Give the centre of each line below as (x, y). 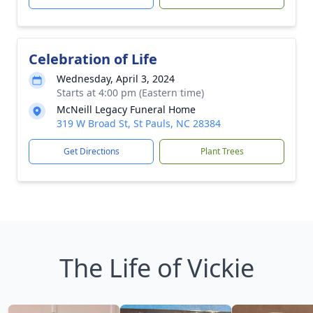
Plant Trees (222, 151)
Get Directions (91, 151)
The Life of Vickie (156, 268)
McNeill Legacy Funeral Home (126, 109)
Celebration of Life (93, 59)
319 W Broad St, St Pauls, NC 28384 (139, 123)
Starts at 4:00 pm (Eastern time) (130, 93)
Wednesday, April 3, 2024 (116, 79)
